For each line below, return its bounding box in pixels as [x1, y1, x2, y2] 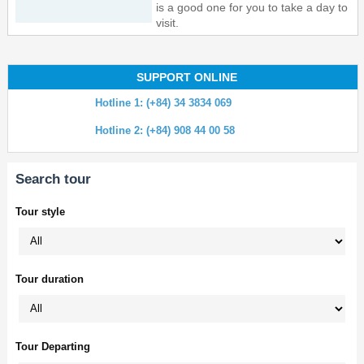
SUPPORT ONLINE [136, 70, 237, 84]
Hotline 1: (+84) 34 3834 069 [95, 96, 232, 109]
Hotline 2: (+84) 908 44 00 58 [95, 123, 236, 136]
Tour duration [15, 272, 84, 285]
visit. [156, 15, 180, 29]
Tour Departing [15, 340, 90, 353]
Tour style [15, 205, 65, 218]
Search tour [15, 170, 91, 187]
